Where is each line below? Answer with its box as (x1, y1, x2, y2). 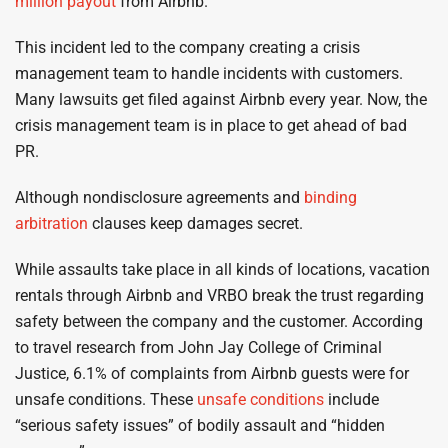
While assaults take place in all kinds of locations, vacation (15, 260, 430, 279)
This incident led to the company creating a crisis (15, 38, 360, 57)
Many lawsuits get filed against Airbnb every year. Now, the (15, 90, 427, 109)
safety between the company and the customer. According (15, 312, 423, 331)
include (324, 390, 379, 409)
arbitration (15, 214, 88, 233)
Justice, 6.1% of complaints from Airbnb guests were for (15, 364, 409, 383)
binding (304, 188, 357, 207)
